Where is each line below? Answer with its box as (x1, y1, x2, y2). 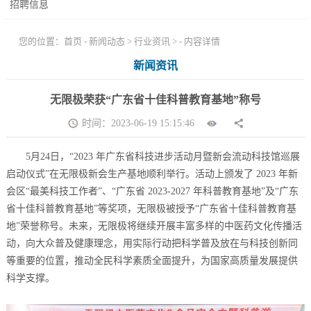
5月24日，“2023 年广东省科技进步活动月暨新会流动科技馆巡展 (6, 151, 301, 162)
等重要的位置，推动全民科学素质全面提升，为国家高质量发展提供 (6, 255, 299, 266)
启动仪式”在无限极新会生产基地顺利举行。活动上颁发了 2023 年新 (6, 168, 299, 179)
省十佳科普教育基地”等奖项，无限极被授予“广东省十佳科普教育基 (6, 203, 297, 214)
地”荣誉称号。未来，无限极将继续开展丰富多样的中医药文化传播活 (6, 220, 303, 231)
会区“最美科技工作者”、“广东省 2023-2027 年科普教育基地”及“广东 (6, 185, 299, 196)
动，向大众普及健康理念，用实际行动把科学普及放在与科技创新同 (6, 237, 299, 249)
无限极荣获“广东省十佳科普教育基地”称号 (50, 94, 261, 106)
